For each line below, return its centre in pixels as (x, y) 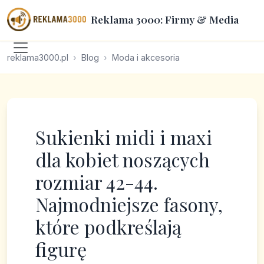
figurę (61, 249)
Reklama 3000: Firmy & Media (164, 19)
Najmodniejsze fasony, (129, 204)
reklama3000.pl (38, 57)
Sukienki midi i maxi (124, 137)
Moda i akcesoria (146, 57)
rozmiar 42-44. (97, 182)
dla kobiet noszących (123, 159)
